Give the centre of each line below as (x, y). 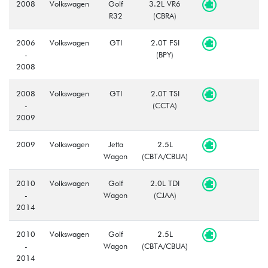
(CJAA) (165, 195)
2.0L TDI (165, 183)
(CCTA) (165, 105)
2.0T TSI (165, 93)
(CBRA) (165, 15)
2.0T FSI (165, 42)
